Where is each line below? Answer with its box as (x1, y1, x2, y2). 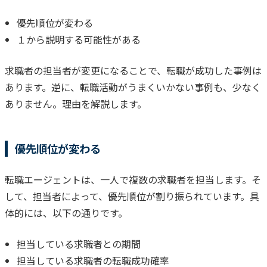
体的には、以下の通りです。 (5, 205, 128, 220)
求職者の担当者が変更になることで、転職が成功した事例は (5, 63, 262, 77)
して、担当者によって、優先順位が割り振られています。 (5, 188, 250, 203)
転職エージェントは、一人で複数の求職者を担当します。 (5, 172, 252, 187)
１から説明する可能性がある (17, 32, 141, 46)
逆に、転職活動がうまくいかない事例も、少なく (51, 79, 261, 94)
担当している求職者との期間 (17, 236, 141, 251)
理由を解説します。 (62, 96, 147, 111)
